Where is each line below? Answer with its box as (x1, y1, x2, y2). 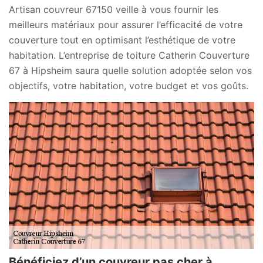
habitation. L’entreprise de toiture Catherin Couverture (9, 49, 249, 61)
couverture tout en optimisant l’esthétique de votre (9, 34, 235, 46)
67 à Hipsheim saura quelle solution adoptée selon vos (9, 65, 252, 76)
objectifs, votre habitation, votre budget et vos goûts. (9, 80, 248, 92)
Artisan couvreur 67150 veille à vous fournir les (9, 4, 218, 15)
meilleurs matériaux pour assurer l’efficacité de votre (9, 19, 242, 31)
